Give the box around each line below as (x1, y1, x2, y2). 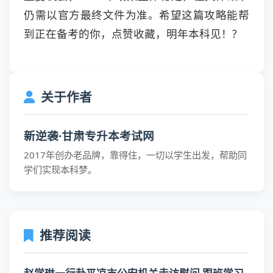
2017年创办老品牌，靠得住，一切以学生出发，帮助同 (24, 149, 247, 161)
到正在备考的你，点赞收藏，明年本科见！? (24, 26, 237, 41)
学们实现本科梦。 (24, 163, 97, 176)
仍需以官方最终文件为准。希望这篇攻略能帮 (24, 7, 249, 22)
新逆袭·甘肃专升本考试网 (24, 128, 154, 144)
